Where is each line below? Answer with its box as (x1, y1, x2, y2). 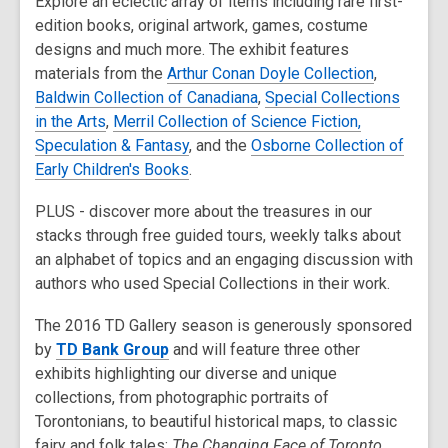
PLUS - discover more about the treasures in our (35, 202, 372, 221)
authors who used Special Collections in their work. (35, 274, 390, 293)
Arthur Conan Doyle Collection (167, 64, 374, 83)
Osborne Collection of (251, 136, 404, 155)
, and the (189, 136, 251, 155)
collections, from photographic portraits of (35, 388, 329, 407)
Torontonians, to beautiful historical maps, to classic (35, 412, 397, 431)
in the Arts (35, 112, 106, 131)
